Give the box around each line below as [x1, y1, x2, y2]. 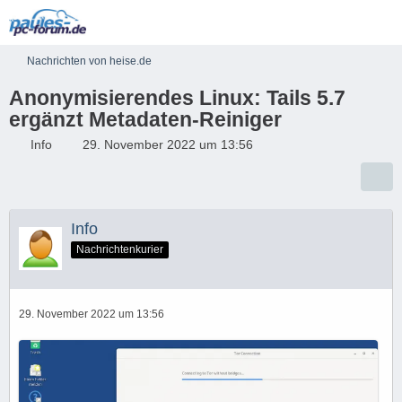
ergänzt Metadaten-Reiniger [9, 108, 282, 131]
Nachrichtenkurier [76, 242, 163, 256]
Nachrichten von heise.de [27, 55, 152, 67]
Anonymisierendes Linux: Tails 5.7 [9, 86, 345, 109]
